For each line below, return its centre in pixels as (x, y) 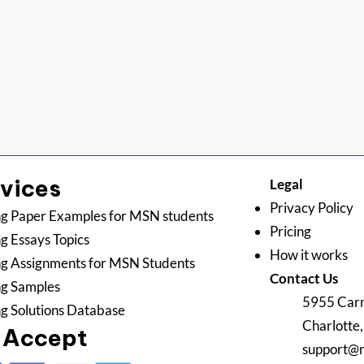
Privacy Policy (311, 208)
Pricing (291, 231)
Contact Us (303, 278)
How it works (310, 255)
